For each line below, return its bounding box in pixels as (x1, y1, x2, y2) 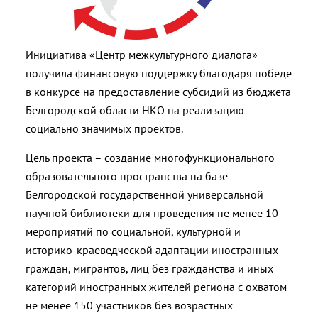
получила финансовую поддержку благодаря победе (26, 65, 292, 80)
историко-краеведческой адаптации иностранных (26, 242, 278, 257)
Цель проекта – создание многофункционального (26, 150, 275, 165)
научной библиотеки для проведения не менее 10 (26, 205, 278, 220)
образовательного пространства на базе (26, 168, 228, 183)
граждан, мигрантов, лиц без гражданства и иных (26, 261, 273, 275)
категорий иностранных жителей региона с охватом (26, 279, 287, 294)
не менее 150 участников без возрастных (26, 297, 233, 312)
